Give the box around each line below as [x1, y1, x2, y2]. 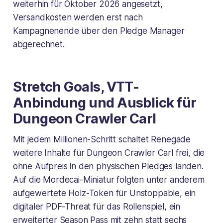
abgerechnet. [12, 39, 65, 50]
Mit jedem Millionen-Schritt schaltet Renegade [12, 134, 191, 145]
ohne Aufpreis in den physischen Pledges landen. [12, 161, 204, 172]
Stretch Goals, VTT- [12, 79, 139, 96]
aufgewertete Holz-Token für [12, 188, 129, 199]
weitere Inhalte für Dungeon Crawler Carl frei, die [12, 148, 205, 158]
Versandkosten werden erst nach [12, 12, 143, 23]
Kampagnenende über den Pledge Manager [12, 26, 185, 36]
